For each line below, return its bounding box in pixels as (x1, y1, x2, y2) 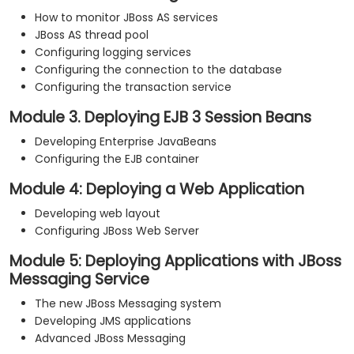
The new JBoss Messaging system (35, 295, 221, 311)
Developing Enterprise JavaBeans (35, 133, 217, 149)
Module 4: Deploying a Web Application (9, 178, 304, 200)
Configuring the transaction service (35, 78, 232, 95)
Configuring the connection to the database (35, 61, 282, 77)
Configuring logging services (35, 43, 191, 60)
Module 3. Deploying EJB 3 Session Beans (9, 106, 311, 128)
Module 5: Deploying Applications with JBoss (9, 250, 341, 272)
